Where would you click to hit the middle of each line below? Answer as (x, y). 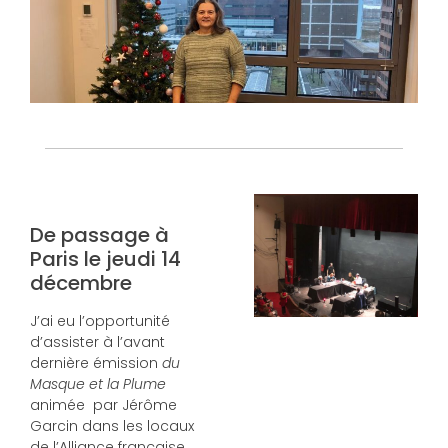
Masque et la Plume (98, 384)
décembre (81, 283)
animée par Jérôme (103, 405)
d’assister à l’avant (97, 342)
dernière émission (96, 363)
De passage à (99, 235)
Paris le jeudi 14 (105, 259)
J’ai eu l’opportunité (100, 321)
